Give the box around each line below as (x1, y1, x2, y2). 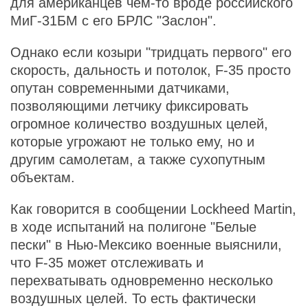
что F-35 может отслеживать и (10, 255, 203, 270)
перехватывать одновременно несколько (10, 273, 273, 288)
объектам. (10, 170, 75, 185)
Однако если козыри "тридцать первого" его (10, 45, 291, 60)
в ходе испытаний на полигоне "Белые (10, 219, 256, 234)
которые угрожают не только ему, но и (10, 134, 254, 149)
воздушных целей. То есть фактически (10, 291, 256, 306)
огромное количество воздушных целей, (10, 116, 268, 131)
